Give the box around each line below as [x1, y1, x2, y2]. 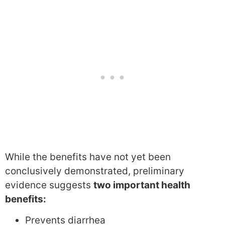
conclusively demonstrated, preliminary [5, 165, 184, 177]
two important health [93, 179, 190, 191]
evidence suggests [5, 179, 93, 191]
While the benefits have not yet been [5, 151, 171, 163]
